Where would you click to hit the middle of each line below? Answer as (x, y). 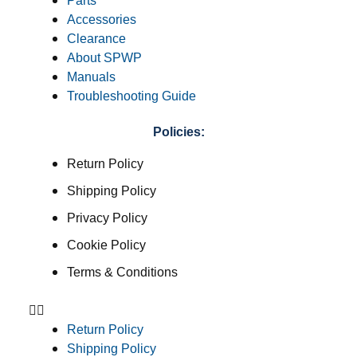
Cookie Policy (106, 245)
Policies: (178, 132)
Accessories (101, 20)
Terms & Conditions (122, 273)
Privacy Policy (107, 218)
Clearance (96, 39)
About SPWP (104, 58)
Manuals (91, 77)
